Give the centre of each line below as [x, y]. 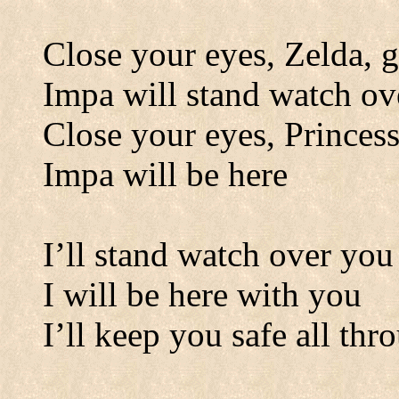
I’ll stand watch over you [218, 254]
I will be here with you [202, 294]
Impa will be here [165, 174]
